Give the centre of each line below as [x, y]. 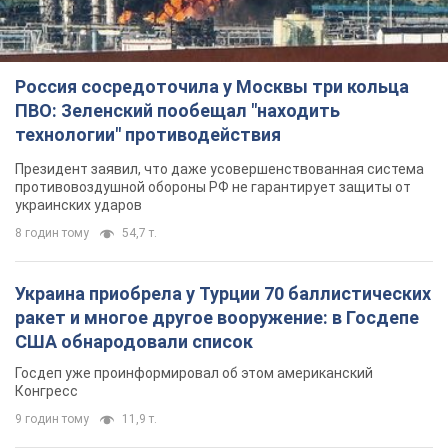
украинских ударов [78, 205]
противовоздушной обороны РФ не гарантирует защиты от [213, 187]
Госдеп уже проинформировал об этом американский [194, 373]
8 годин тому [52, 233]
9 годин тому [52, 419]
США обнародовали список [134, 342]
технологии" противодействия [148, 135]
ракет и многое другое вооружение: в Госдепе [217, 318]
